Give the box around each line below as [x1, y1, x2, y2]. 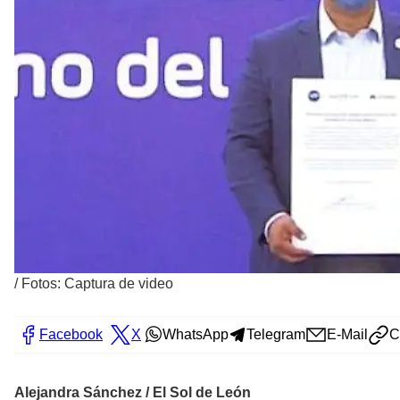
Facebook [39, 327, 103, 343]
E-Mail [327, 327, 368, 343]
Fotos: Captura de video [21, 276, 173, 292]
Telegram [246, 327, 305, 343]
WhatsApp [162, 327, 229, 343]
